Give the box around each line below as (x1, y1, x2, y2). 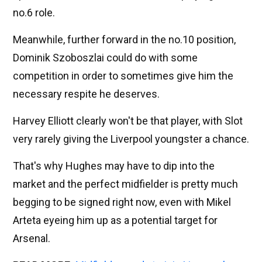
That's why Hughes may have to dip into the (13, 160, 215, 173)
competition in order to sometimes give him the (13, 70, 233, 82)
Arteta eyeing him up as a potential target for (13, 214, 218, 227)
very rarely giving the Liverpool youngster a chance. (13, 133, 249, 146)
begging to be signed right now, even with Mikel (13, 196, 231, 209)
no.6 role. (13, 6, 55, 19)
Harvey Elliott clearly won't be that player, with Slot (13, 115, 243, 127)
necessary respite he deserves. (13, 88, 160, 101)
